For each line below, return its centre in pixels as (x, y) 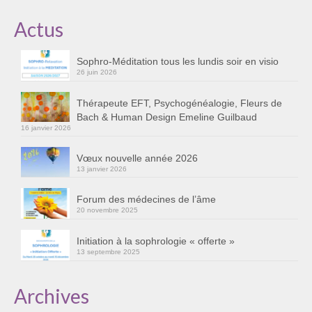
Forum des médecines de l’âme (146, 200)
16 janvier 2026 (46, 127)
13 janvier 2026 (102, 169)
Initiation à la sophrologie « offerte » (156, 241)
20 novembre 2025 (107, 210)
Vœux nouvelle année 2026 (137, 158)
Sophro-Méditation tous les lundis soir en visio (178, 61)
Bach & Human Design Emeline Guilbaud (167, 117)
